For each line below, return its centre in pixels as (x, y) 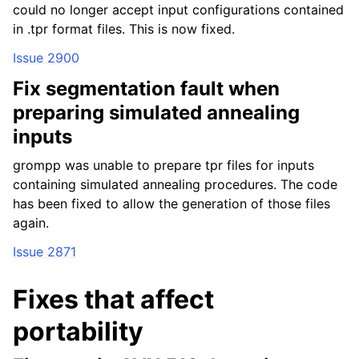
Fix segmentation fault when (146, 89)
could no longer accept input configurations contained (178, 10)
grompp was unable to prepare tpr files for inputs (163, 165)
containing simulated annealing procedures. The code (175, 184)
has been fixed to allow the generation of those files (171, 204)
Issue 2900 (46, 58)
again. (31, 223)
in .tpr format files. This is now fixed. (124, 29)
